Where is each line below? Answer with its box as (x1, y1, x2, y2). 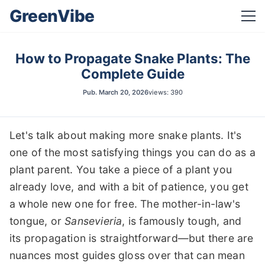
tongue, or (9, 215, 65, 227)
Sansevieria (64, 215, 122, 227)
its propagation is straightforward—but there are (9, 232, 254, 244)
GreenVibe (9, 6, 95, 26)
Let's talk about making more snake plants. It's (9, 129, 242, 141)
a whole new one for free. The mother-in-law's (9, 198, 241, 210)
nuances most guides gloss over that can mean (9, 249, 245, 261)
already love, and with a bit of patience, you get (9, 180, 248, 193)
